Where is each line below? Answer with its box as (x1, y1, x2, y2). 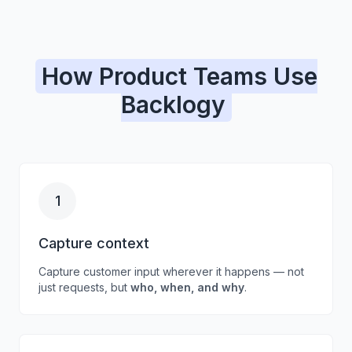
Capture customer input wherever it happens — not (38, 265, 304, 278)
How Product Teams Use (41, 62, 317, 90)
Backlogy (120, 90, 225, 119)
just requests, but (38, 280, 130, 294)
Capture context (38, 235, 149, 251)
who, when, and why (130, 280, 244, 294)
